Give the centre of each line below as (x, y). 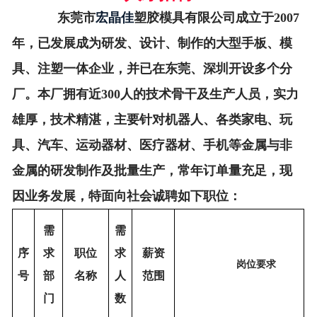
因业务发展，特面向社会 (82, 196)
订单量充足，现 (248, 171)
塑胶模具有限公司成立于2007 (217, 18)
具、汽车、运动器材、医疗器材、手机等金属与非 (152, 145)
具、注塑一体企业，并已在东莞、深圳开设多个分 (152, 69)
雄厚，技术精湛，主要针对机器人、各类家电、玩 (152, 120)
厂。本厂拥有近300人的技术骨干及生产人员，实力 (156, 94)
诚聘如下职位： (197, 196)
